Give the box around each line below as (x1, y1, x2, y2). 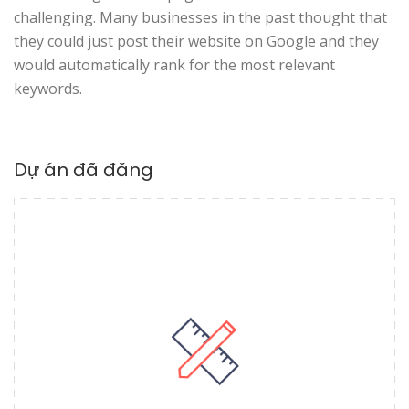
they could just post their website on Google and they (14, 31, 379, 51)
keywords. (14, 79, 82, 99)
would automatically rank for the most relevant (14, 55, 335, 75)
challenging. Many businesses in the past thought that (14, 7, 387, 27)
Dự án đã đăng (14, 157, 153, 183)
